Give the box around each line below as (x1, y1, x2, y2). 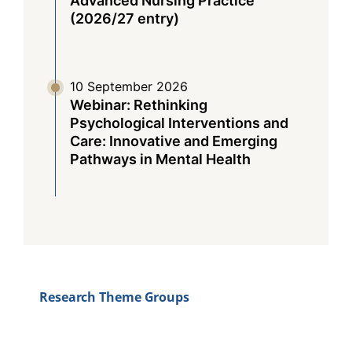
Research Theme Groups (39, 288, 189, 306)
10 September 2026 (70, 79, 188, 95)
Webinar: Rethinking (70, 97, 207, 114)
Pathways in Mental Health (70, 151, 251, 168)
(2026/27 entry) (70, 10, 179, 27)
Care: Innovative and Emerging (70, 133, 277, 150)
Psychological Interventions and (70, 115, 288, 132)
